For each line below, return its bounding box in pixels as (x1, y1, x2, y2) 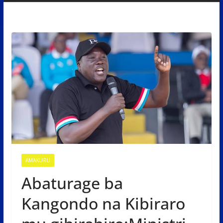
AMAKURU (25, 156, 50, 164)
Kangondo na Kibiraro (21, 192, 185, 214)
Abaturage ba (21, 172, 123, 194)
